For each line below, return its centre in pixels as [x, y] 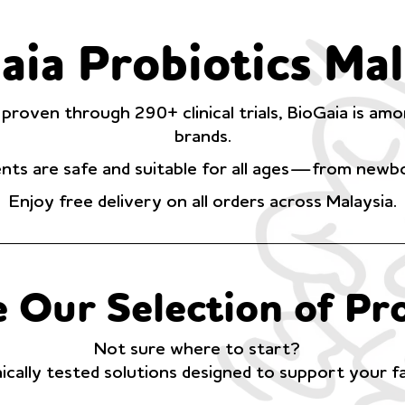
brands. [202, 137]
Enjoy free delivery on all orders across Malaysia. [202, 202]
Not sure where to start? [202, 350]
